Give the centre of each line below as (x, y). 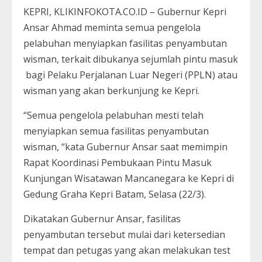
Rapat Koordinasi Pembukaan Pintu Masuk (118, 163)
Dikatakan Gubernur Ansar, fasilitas (102, 219)
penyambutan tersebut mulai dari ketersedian (124, 235)
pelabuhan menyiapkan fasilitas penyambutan (125, 44)
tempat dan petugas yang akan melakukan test (127, 251)
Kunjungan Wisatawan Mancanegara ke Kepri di (129, 179)
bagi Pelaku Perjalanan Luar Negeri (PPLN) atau (130, 75)
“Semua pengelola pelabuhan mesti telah (113, 116)
